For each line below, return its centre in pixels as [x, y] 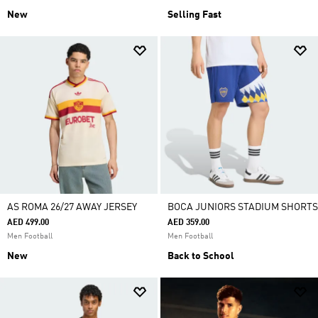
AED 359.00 [188, 223]
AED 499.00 [28, 223]
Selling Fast [194, 15]
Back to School [201, 256]
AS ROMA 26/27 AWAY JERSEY [72, 207]
